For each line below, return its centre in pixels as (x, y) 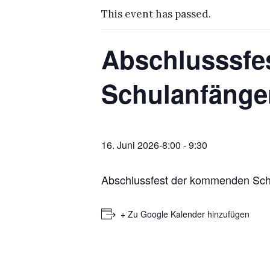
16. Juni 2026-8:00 (141, 145)
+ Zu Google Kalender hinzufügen (185, 214)
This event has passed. (156, 14)
